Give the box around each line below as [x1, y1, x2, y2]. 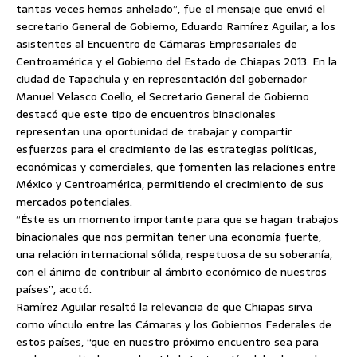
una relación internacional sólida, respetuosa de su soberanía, [16, 245, 332, 263]
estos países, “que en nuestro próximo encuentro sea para [16, 333, 319, 351]
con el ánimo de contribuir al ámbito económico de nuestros [16, 263, 327, 280]
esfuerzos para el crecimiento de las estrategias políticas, [16, 140, 316, 158]
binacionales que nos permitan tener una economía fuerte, [16, 228, 321, 245]
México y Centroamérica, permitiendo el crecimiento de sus [16, 175, 324, 193]
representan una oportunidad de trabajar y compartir [16, 123, 292, 140]
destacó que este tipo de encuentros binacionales [16, 105, 276, 123]
